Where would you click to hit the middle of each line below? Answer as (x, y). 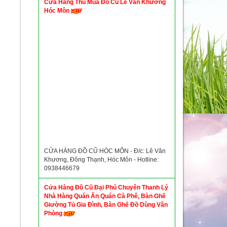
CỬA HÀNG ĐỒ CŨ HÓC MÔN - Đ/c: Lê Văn (105, 151)
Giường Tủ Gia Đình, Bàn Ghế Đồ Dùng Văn (106, 205)
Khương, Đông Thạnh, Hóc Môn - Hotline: (101, 160)
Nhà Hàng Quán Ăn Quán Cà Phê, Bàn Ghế (105, 196)
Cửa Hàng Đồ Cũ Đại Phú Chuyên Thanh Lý (106, 187)
